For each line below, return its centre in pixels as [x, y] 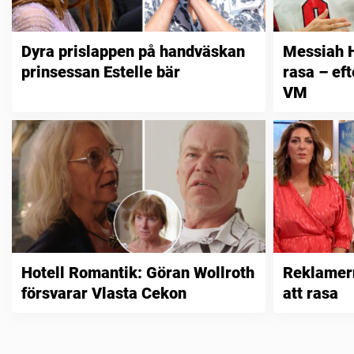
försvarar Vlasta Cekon [104, 294]
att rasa [311, 294]
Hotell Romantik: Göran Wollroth [138, 273]
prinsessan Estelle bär [101, 72]
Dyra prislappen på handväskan [133, 51]
